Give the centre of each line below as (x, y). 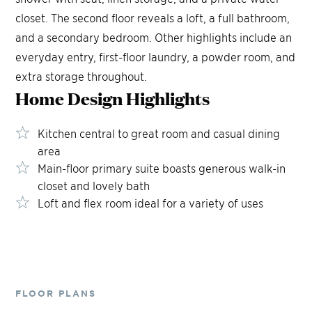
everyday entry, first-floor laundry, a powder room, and (156, 56)
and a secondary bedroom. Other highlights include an (154, 37)
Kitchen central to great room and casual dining (159, 133)
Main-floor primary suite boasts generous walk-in (162, 168)
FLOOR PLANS (56, 293)
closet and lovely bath (94, 185)
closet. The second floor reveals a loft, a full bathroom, (153, 17)
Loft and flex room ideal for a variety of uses (151, 203)
